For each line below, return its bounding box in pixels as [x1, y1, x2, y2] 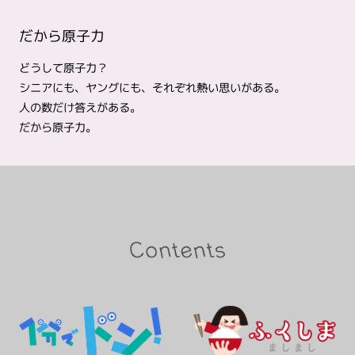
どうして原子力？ [18, 59, 108, 76]
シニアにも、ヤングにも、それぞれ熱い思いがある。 [18, 79, 285, 96]
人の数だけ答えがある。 [18, 99, 141, 116]
